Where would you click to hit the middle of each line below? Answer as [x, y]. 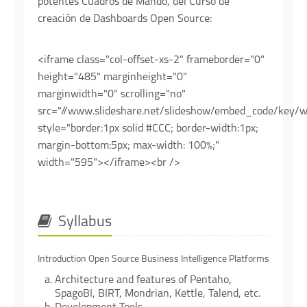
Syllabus [83, 223]
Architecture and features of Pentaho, [143, 281]
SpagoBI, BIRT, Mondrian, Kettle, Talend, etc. [158, 294]
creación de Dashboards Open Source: [125, 20]
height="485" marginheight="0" [112, 78]
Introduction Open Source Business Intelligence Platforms [153, 260]
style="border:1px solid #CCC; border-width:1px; [148, 129]
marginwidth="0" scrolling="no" [112, 95]
